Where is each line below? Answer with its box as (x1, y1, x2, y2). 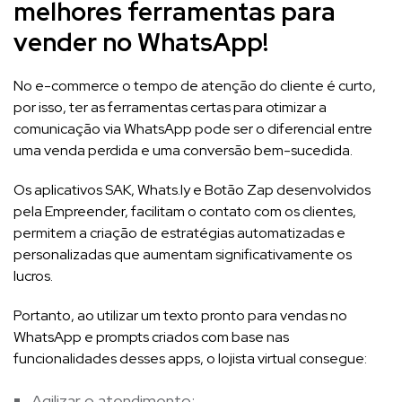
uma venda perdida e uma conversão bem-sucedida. (13, 141, 355, 161)
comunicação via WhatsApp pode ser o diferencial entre (13, 119, 372, 139)
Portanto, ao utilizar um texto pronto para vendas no (13, 306, 347, 326)
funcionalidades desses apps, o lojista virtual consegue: (13, 349, 367, 369)
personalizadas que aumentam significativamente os (13, 245, 352, 265)
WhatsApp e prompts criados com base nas (13, 328, 289, 347)
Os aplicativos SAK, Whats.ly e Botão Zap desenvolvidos (13, 180, 371, 200)
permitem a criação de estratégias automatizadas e (13, 223, 345, 243)
